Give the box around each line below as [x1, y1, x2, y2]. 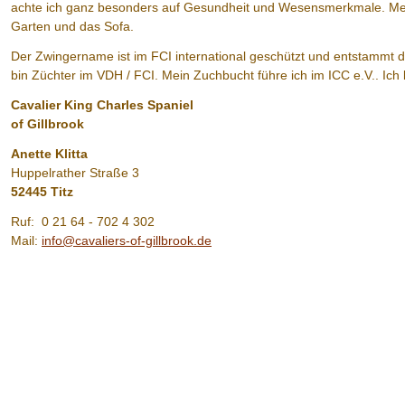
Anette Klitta [11, 146, 88, 161]
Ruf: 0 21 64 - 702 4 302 [11, 214, 155, 229]
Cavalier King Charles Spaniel [11, 98, 381, 112]
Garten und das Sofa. [11, 19, 134, 33]
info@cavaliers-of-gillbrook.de [42, 233, 212, 248]
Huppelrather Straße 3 [11, 165, 139, 180]
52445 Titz [11, 184, 73, 199]
